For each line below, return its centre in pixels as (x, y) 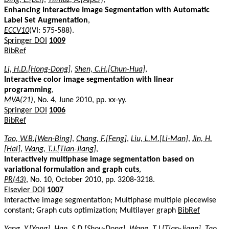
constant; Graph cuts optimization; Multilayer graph (91, 210)
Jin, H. (202, 139)
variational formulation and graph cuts (72, 169)
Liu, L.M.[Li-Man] (159, 139)
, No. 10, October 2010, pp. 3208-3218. (90, 180)
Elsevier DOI (25, 190)
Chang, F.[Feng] (101, 139)
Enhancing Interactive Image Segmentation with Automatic (107, 10)
